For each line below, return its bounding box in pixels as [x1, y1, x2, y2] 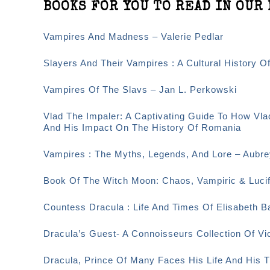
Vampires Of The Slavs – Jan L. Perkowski [43, 84, 237, 95]
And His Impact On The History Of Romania [43, 122, 241, 133]
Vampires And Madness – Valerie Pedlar [43, 31, 224, 42]
